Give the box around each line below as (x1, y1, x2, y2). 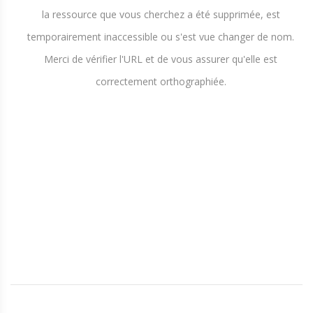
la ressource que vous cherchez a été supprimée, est (41, 8, 280, 21)
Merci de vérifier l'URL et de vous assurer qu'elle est (44, 52, 277, 66)
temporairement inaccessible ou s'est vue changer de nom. (27, 30, 294, 43)
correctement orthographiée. (95, 75, 226, 88)
